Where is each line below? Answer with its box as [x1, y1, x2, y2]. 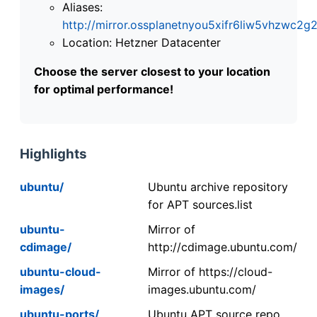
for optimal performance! [34, 81, 173, 96]
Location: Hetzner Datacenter [62, 35, 221, 50]
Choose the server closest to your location [34, 64, 270, 79]
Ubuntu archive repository [148, 179, 288, 194]
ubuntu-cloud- [20, 264, 101, 279]
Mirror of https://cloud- [148, 264, 272, 279]
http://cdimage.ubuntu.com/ [148, 239, 297, 254]
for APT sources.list [148, 197, 253, 212]
